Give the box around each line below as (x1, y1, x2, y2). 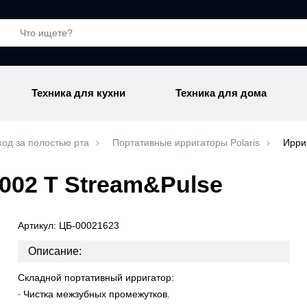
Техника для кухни (32, 87, 126, 99)
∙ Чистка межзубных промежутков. (17, 288, 170, 299)
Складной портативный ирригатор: (17, 272, 174, 283)
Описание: (27, 245, 82, 257)
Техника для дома (175, 87, 267, 99)
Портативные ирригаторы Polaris (112, 137, 260, 148)
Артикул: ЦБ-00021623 (17, 220, 119, 231)
